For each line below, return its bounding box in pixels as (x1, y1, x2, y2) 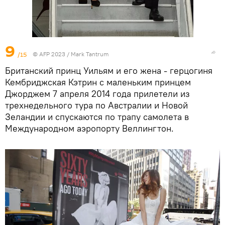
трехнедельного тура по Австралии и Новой (5, 99, 188, 111)
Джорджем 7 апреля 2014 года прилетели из (5, 87, 190, 99)
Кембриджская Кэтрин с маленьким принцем (5, 76, 191, 88)
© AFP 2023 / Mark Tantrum (33, 50, 109, 58)
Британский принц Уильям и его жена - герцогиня (5, 64, 212, 76)
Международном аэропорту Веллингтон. (5, 122, 174, 134)
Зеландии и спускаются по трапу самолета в (5, 110, 189, 123)
